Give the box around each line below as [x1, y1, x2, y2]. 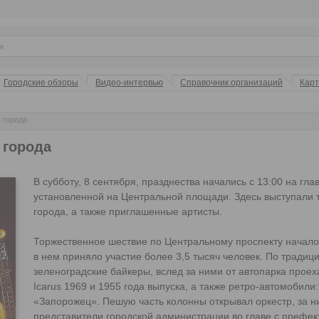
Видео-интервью [95, 78, 163, 88]
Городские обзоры [4, 78, 78, 88]
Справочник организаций [180, 78, 283, 88]
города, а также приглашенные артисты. [33, 206, 225, 217]
